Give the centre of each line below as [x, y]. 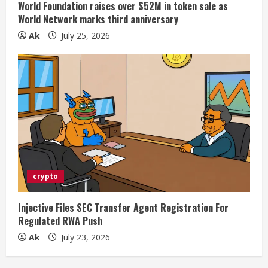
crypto [45, 176]
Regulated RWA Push [60, 220]
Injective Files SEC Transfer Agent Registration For [123, 207]
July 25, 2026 [84, 35]
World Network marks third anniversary [98, 19]
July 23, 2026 [84, 237]
